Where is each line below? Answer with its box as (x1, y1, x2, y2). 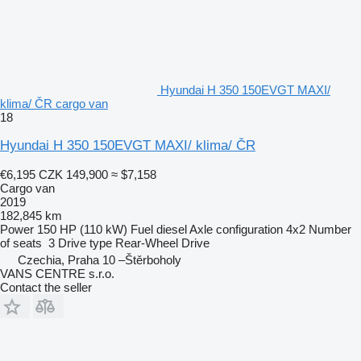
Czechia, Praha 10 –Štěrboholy (18, 252, 181, 267)
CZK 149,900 (39, 167, 108, 181)
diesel (156, 222, 187, 236)
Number (309, 222, 351, 236)
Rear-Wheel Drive (115, 235, 210, 250)
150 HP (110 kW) (37, 222, 127, 236)
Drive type (58, 235, 112, 250)
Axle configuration (189, 222, 283, 236)
